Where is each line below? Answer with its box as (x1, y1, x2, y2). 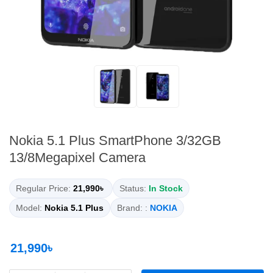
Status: (119, 183, 146, 194)
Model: (16, 203, 42, 213)
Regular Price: (16, 183, 71, 194)
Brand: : (117, 203, 147, 213)
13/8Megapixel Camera (9, 150, 146, 166)
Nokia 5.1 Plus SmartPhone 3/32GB (9, 133, 221, 149)
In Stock (149, 183, 183, 194)
